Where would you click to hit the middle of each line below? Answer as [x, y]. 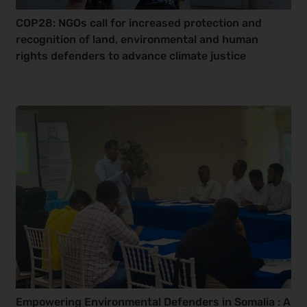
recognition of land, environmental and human [137, 40]
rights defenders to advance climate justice [131, 56]
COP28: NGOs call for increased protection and [139, 23]
